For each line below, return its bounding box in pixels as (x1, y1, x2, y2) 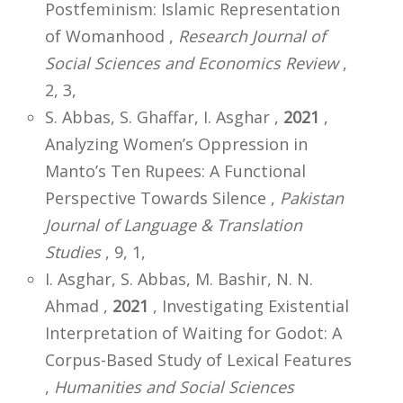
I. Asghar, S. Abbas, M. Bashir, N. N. (45, 267, 313, 290)
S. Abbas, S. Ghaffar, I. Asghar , (45, 105, 283, 128)
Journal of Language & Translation (45, 213, 302, 236)
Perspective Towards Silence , (45, 186, 280, 209)
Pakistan (280, 186, 344, 209)
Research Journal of (178, 24, 326, 47)
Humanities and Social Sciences (54, 375, 294, 398)
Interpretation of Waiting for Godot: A (45, 321, 342, 344)
